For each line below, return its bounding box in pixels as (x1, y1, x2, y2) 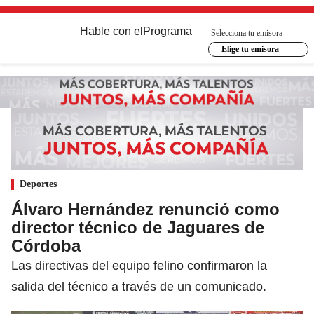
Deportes (20, 178, 57, 189)
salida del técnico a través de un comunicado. (11, 279, 266, 294)
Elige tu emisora (221, 44, 279, 54)
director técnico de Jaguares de (11, 217, 264, 237)
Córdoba (11, 235, 81, 255)
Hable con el (80, 25, 143, 37)
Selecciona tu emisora (211, 27, 282, 38)
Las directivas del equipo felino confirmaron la (11, 258, 267, 273)
